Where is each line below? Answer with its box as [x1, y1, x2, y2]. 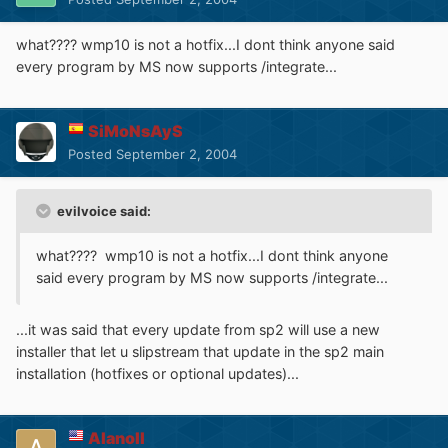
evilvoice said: [54, 202, 151, 219]
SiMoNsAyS [88, 120, 183, 141]
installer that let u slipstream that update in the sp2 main [16, 342, 384, 360]
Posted [68, 145, 116, 162]
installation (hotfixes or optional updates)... [16, 364, 299, 382]
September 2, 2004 [116, 145, 237, 162]
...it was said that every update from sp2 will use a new [16, 320, 380, 338]
